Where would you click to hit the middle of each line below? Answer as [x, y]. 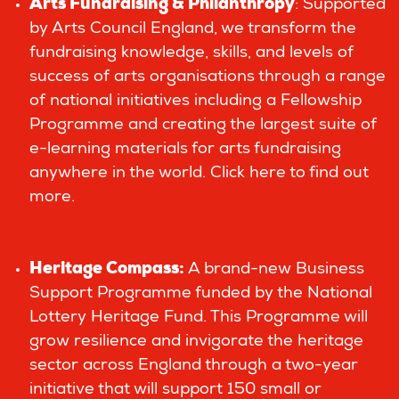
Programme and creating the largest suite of [203, 126]
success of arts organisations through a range [208, 77]
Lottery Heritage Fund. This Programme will [199, 318]
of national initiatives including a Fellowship [195, 102]
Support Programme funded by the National [201, 294]
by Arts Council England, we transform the [193, 29]
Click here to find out [289, 174]
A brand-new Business [274, 270]
